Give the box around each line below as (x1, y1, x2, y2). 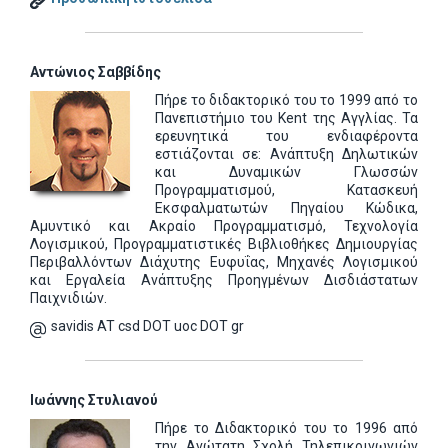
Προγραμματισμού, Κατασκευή (155, 182, 418, 198)
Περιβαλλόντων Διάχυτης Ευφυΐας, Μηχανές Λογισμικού (30, 254, 418, 270)
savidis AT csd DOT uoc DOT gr (51, 318, 244, 334)
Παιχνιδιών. (30, 290, 107, 306)
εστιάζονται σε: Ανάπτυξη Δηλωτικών (155, 146, 418, 162)
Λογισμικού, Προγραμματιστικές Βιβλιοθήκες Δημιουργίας (30, 236, 418, 252)
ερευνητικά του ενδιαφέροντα (155, 128, 418, 144)
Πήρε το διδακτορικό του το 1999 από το (155, 92, 418, 108)
